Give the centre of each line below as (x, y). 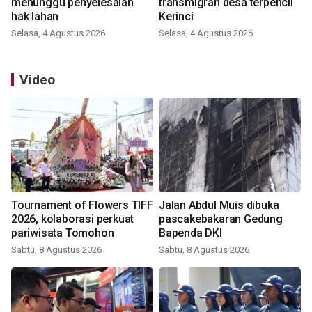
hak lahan (35, 16)
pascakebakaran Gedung (221, 219)
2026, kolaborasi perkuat (73, 219)
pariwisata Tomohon (63, 233)
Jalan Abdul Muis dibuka (219, 205)
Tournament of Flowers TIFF (82, 205)
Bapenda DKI (190, 233)
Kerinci (176, 16)
